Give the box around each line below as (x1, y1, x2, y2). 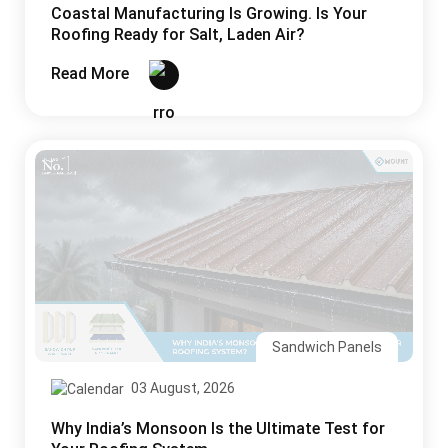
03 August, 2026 (128, 380, 235, 397)
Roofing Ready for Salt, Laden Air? (51, 24, 305, 44)
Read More (51, 64, 133, 84)
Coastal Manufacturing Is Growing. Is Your (51, 3, 367, 23)
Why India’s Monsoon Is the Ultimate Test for (51, 419, 385, 439)
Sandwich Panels (272, 338, 382, 355)
